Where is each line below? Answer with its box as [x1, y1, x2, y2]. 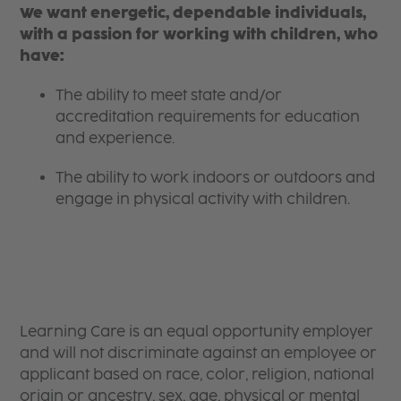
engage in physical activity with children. [55, 190, 351, 208]
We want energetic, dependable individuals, [20, 4, 367, 21]
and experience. [55, 129, 179, 147]
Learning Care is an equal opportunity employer [20, 322, 374, 340]
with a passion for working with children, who [20, 25, 379, 43]
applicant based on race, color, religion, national [20, 365, 375, 383]
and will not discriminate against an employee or [20, 344, 378, 362]
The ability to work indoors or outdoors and [55, 168, 376, 186]
